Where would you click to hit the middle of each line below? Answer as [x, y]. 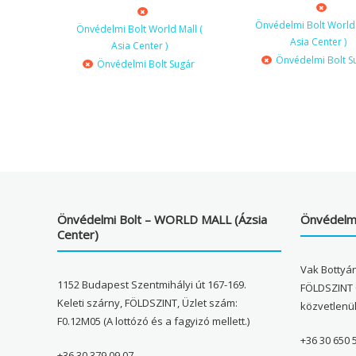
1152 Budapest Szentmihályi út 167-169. [152, 285]
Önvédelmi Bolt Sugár [145, 64]
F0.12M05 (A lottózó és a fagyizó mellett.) [154, 321]
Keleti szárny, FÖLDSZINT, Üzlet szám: [148, 303]
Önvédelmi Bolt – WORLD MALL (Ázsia [163, 220]
